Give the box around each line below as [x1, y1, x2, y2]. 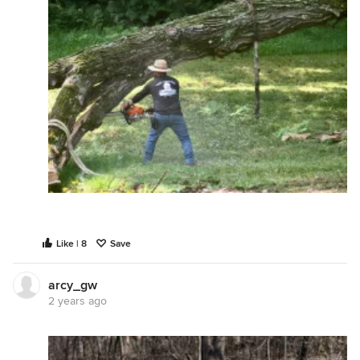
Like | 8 [56, 238, 87, 250]
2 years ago [48, 294, 107, 308]
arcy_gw [48, 277, 97, 293]
